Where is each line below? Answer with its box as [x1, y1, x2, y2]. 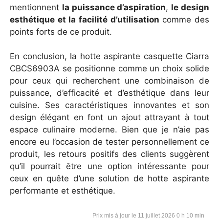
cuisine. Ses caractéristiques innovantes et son [10, 100, 209, 110]
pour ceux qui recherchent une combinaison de [10, 76, 209, 86]
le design [171, 2, 210, 12]
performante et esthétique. [10, 186, 115, 196]
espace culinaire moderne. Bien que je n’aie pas [10, 125, 209, 135]
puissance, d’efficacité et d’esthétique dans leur [10, 88, 209, 98]
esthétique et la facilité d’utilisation [10, 14, 159, 24]
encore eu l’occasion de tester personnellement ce [10, 137, 209, 147]
